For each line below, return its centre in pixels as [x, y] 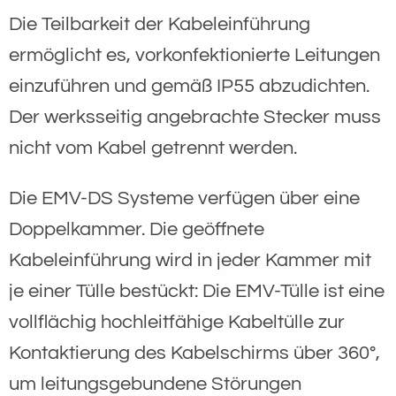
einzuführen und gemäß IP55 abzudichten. [189, 86]
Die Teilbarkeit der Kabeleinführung [160, 24]
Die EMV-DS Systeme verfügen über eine [184, 198]
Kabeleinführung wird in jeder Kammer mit [190, 260]
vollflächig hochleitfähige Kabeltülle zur [177, 322]
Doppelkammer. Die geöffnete [137, 229]
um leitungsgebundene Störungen [155, 384]
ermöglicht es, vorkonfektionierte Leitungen [194, 55]
